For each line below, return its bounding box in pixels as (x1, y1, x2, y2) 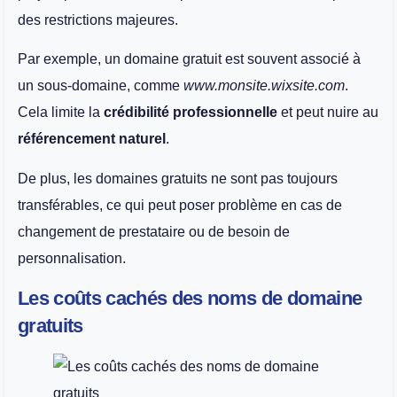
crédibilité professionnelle (104, 105, 277, 121)
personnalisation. (18, 250, 126, 266)
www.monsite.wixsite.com (183, 78, 345, 94)
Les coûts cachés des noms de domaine (18, 287, 362, 310)
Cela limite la (18, 105, 104, 121)
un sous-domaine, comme (18, 78, 183, 94)
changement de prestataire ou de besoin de (18, 223, 290, 239)
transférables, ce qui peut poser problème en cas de (18, 197, 342, 213)
